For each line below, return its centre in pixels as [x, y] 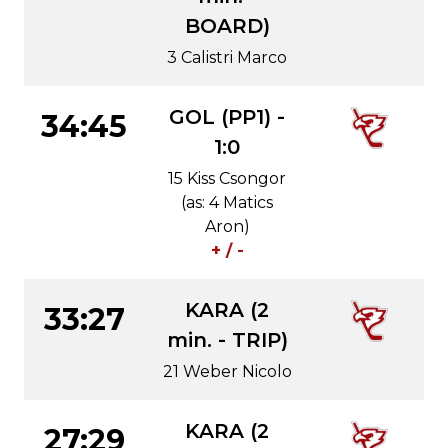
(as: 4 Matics [227, 202]
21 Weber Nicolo [227, 371]
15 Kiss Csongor [227, 178]
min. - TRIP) [227, 340]
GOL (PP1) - [227, 117]
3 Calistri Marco [227, 57]
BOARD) [227, 26]
